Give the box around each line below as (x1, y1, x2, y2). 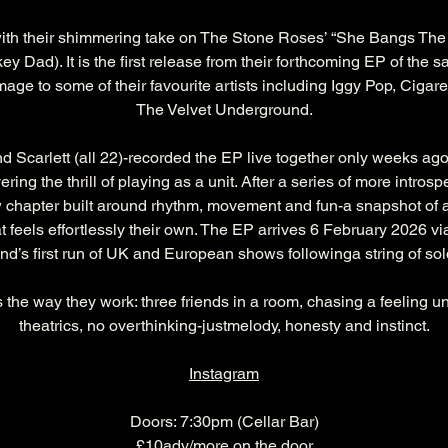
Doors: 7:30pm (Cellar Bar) (129, 412, 319, 432)
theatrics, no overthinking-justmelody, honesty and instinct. (18, 316, 430, 336)
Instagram (189, 364, 259, 384)
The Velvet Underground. (135, 100, 313, 120)
